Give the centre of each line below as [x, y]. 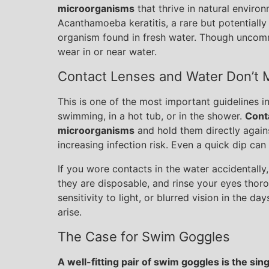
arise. [70, 212]
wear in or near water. [107, 52]
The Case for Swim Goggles [144, 237]
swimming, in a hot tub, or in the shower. [151, 116]
